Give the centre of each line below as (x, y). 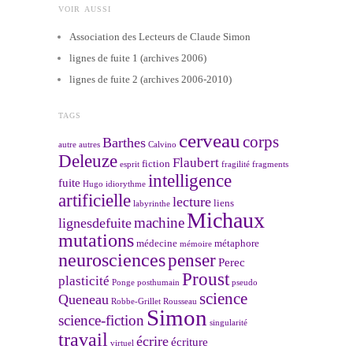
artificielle (95, 200)
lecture (192, 201)
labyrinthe (152, 203)
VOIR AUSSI (85, 9)
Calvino (162, 144)
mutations (96, 240)
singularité (229, 322)
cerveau (210, 140)
